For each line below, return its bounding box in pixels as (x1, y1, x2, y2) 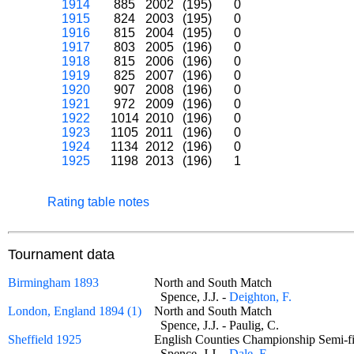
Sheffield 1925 (8, 333, 81, 346)
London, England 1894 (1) (8, 304, 141, 318)
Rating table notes (47, 195, 149, 209)
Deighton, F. (229, 290, 292, 303)
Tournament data (8, 247, 115, 262)
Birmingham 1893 (8, 276, 99, 289)
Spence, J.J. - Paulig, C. (154, 318, 292, 332)
